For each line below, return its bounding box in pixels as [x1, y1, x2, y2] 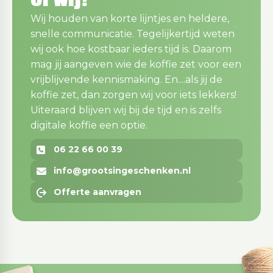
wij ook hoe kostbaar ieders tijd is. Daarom [30, 43, 232, 55]
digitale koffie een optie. [30, 119, 147, 131]
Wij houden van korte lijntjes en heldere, [30, 12, 229, 24]
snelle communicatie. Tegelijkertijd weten [30, 27, 235, 40]
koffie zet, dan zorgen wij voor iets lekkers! [30, 88, 236, 101]
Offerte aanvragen [54, 186, 141, 197]
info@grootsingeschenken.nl [54, 165, 191, 176]
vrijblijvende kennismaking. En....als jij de [30, 73, 222, 85]
